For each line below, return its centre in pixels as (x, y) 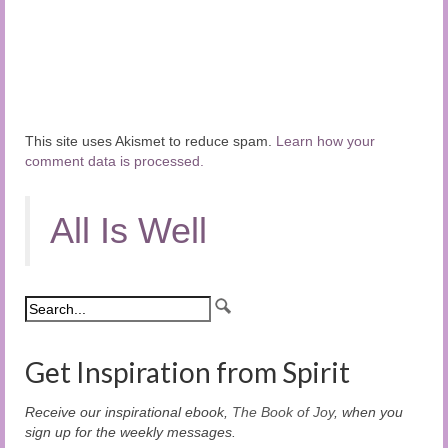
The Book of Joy (283, 411)
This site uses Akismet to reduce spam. (150, 140)
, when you (368, 411)
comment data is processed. (114, 160)
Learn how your (325, 140)
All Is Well (128, 230)
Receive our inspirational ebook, (128, 411)
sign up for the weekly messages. (130, 431)
